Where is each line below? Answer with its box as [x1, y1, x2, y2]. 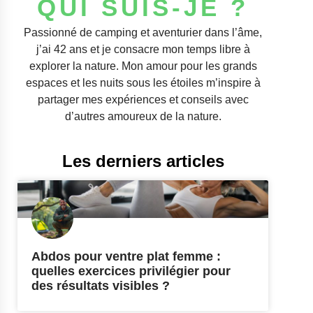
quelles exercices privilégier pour [31, 264, 231, 279]
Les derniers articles [61, 152, 224, 171]
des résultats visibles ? [31, 279, 170, 293]
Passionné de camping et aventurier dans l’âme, [24, 27, 262, 39]
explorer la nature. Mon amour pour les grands [29, 60, 257, 73]
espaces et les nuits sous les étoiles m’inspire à [25, 77, 261, 89]
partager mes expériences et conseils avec [37, 94, 249, 106]
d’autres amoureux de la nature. [64, 110, 221, 123]
